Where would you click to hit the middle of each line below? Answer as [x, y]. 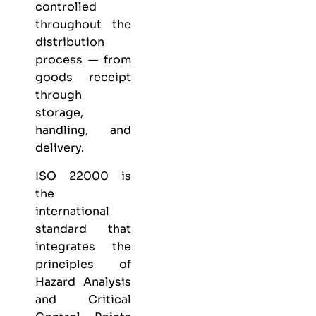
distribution [70, 42]
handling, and [83, 130]
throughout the [83, 25]
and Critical [83, 299]
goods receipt [83, 78]
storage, [59, 113]
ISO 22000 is [83, 176]
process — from [83, 60]
